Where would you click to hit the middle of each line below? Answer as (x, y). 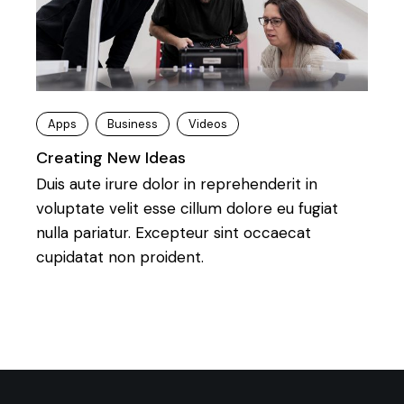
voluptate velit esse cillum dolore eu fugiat (187, 208)
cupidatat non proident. (120, 257)
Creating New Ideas (111, 157)
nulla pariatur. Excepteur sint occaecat (174, 232)
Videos (208, 124)
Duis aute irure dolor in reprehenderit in (177, 184)
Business (133, 124)
